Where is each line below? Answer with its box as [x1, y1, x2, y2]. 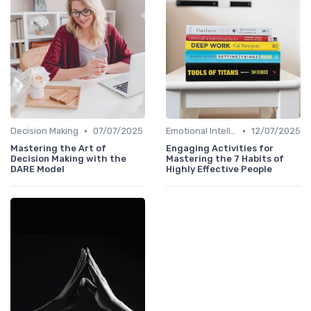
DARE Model [10, 164, 65, 175]
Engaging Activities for [166, 143, 274, 154]
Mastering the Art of [10, 143, 106, 154]
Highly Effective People [166, 164, 272, 175]
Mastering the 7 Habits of [166, 153, 284, 165]
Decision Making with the [10, 153, 126, 165]
